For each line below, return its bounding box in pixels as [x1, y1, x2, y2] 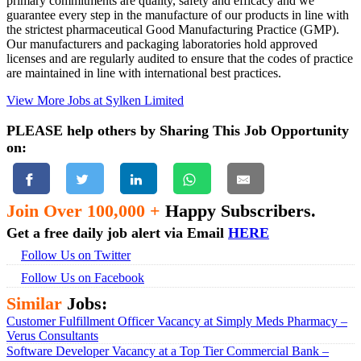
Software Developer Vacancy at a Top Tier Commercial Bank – [6, 343, 329, 358]
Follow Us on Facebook [21, 270, 144, 284]
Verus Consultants [6, 328, 98, 342]
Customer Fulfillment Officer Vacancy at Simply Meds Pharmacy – [6, 313, 347, 328]
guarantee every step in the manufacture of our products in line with [6, 7, 349, 22]
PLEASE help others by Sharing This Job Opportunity [6, 122, 349, 139]
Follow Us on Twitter [21, 247, 131, 262]
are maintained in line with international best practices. [6, 65, 281, 80]
